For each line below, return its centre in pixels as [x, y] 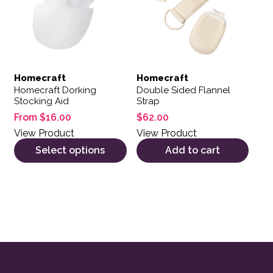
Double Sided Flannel [183, 90]
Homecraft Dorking [55, 90]
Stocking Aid [41, 101]
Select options [70, 151]
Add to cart [192, 151]
